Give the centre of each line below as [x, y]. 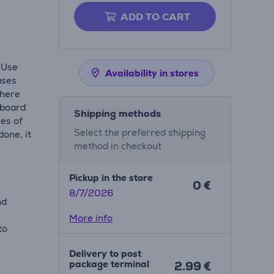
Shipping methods [117, 113]
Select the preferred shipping [139, 132]
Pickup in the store [111, 178]
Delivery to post [105, 254]
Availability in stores [152, 73]
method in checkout [117, 146]
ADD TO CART [155, 17]
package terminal [109, 264]
